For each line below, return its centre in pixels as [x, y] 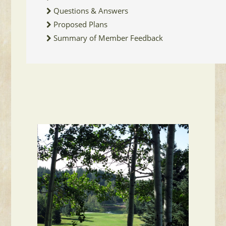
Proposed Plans [81, 24]
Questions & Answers [91, 10]
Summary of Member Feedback [108, 38]
